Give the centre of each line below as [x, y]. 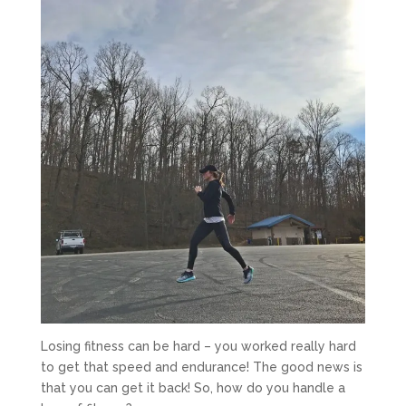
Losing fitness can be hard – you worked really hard [198, 346]
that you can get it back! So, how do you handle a [193, 387]
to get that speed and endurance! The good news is [201, 367]
